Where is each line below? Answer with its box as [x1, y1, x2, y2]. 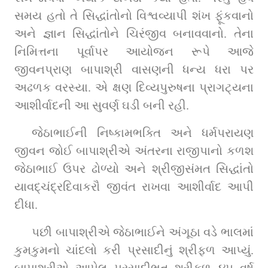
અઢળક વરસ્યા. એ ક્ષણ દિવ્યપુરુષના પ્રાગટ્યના [14, 80, 254, 94]
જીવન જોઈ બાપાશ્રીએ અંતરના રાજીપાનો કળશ [14, 144, 254, 157]
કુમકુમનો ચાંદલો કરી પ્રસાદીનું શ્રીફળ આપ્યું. [14, 243, 254, 257]
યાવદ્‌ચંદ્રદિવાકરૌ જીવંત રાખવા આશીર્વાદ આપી [14, 179, 41, 193]
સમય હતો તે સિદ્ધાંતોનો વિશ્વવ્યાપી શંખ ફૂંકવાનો [14, 8, 254, 22]
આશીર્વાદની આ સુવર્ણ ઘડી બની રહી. [14, 98, 189, 112]
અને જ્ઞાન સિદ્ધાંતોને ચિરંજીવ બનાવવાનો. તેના [14, 26, 254, 40]
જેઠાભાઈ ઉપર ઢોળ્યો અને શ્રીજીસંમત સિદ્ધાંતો [14, 162, 254, 175]
